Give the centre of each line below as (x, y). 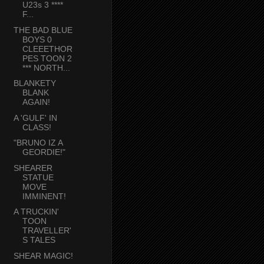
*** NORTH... (46, 67)
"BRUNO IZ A (38, 143)
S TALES (39, 240)
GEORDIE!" (44, 152)
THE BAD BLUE (43, 30)
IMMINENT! (44, 196)
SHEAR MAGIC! (43, 255)
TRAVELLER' (47, 231)
